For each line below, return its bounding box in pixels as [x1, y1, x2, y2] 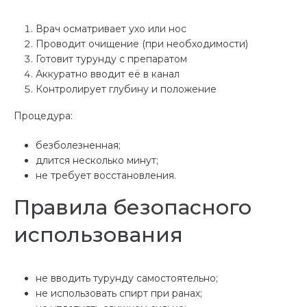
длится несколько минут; [36, 153, 158, 167]
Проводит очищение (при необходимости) [36, 37, 248, 50]
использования [14, 221, 183, 247]
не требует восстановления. [36, 169, 176, 182]
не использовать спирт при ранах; [36, 286, 202, 299]
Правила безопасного [14, 194, 251, 220]
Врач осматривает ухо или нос [36, 22, 186, 35]
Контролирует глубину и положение [36, 82, 217, 95]
